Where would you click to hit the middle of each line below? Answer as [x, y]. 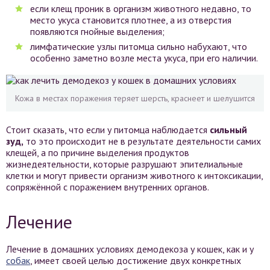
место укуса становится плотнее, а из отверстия [131, 20]
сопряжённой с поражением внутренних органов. [108, 187]
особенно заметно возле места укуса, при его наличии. [144, 58]
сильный [228, 130]
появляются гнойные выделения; [97, 31]
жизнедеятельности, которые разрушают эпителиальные [124, 164]
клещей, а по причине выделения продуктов [98, 152]
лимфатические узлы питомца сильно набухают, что [139, 46]
